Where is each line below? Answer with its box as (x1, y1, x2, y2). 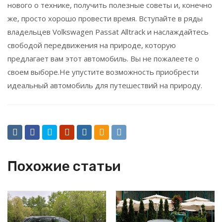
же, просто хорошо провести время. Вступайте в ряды (7, 13, 203, 23)
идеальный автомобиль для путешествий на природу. (7, 80, 202, 90)
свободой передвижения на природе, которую (7, 40, 176, 50)
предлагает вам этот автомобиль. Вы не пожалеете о (7, 54, 199, 63)
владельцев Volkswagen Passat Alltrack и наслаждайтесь (7, 27, 209, 37)
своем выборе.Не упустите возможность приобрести (7, 67, 199, 77)
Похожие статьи (7, 158, 121, 174)
